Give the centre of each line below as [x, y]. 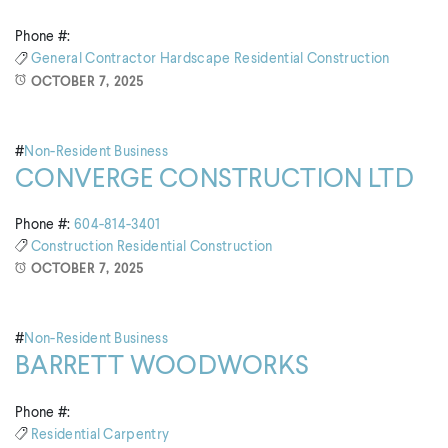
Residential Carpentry [100, 434]
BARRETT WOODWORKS [162, 367]
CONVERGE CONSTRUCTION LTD [214, 179]
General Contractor [95, 59]
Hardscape [196, 59]
